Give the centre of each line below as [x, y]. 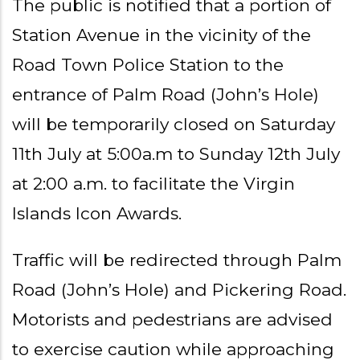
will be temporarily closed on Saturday [174, 125]
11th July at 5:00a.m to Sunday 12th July [176, 154]
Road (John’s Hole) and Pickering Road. [179, 290]
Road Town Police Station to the [148, 65]
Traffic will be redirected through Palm [177, 260]
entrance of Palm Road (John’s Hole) [166, 95]
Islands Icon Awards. [97, 214]
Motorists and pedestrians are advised [172, 320]
